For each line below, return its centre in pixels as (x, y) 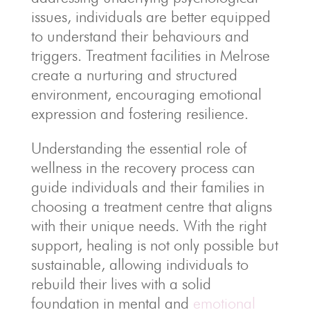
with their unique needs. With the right (148, 226)
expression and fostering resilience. (139, 114)
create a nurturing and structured (134, 75)
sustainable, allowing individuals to (139, 265)
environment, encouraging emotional (146, 94)
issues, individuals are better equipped (151, 17)
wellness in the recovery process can (143, 168)
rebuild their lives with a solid (121, 284)
